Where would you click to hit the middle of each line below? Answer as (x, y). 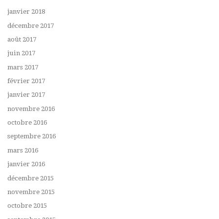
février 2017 (26, 81)
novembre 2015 (31, 192)
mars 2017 (23, 67)
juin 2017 (21, 53)
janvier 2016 (26, 164)
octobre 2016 (27, 123)
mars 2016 (23, 150)
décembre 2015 (31, 178)
